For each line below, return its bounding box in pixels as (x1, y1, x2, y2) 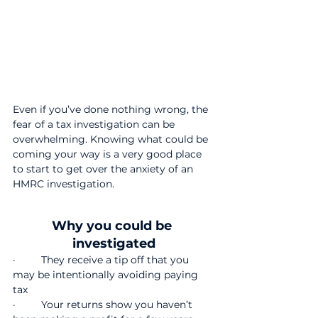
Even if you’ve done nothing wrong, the (13, 103, 211, 116)
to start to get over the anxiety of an (13, 163, 196, 175)
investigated (72, 236, 155, 251)
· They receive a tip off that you (13, 253, 192, 266)
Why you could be (52, 218, 175, 234)
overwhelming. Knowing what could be (13, 133, 211, 146)
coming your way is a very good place (13, 148, 204, 160)
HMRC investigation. (13, 177, 114, 190)
